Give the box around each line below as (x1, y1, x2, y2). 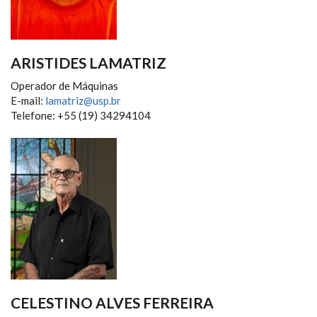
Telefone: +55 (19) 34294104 (11, 109, 151, 122)
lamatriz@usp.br (45, 94, 121, 107)
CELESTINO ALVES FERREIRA (11, 294, 214, 311)
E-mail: (11, 94, 45, 107)
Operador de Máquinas (11, 79, 118, 92)
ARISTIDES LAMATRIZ (11, 54, 166, 71)
